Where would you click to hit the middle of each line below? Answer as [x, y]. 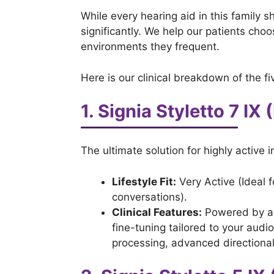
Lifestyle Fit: [144, 181]
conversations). [150, 197]
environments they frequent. [150, 47]
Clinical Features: [157, 212]
